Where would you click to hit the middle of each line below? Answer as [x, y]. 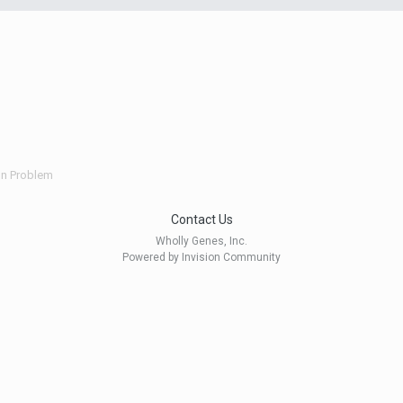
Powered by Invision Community [201, 258]
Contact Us [201, 220]
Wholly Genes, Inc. [201, 242]
